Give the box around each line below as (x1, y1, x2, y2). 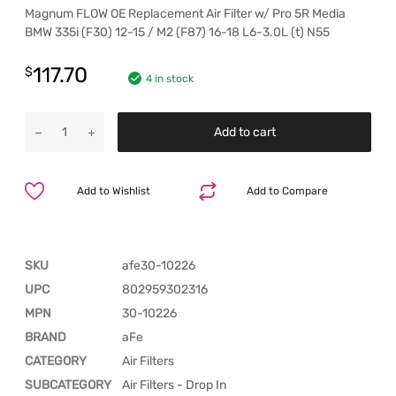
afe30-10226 (122, 257, 195, 273)
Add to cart (213, 124, 276, 140)
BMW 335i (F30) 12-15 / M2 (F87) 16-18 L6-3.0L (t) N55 (25, 24, 330, 40)
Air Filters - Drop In (122, 377, 226, 392)
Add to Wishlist (77, 184, 151, 197)
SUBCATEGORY (25, 377, 111, 392)
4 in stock (146, 72, 194, 85)
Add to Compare (246, 184, 328, 197)
